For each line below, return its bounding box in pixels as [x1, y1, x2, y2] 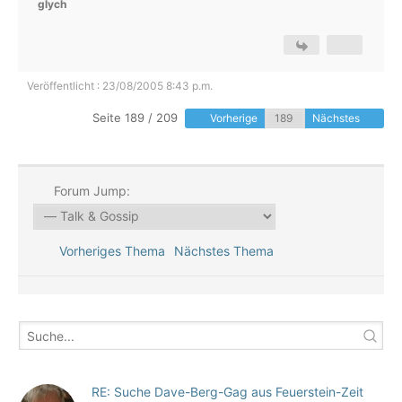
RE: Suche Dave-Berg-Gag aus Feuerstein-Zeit [92, 384, 364, 399]
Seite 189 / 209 [92, 110, 178, 125]
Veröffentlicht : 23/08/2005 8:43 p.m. [27, 79, 213, 92]
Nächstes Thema [173, 243, 281, 258]
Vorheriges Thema [51, 243, 165, 258]
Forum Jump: [49, 183, 130, 198]
